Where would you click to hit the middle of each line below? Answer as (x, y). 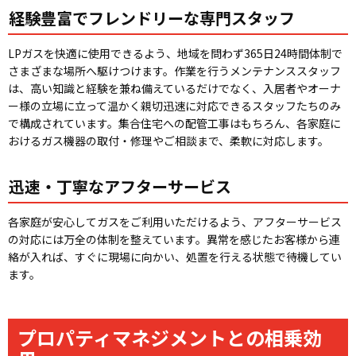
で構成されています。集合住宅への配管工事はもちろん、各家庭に (174, 123)
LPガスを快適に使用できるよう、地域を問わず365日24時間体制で (175, 53)
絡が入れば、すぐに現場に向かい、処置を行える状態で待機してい (175, 256)
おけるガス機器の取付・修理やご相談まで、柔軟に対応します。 (168, 140)
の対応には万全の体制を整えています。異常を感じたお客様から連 (174, 239)
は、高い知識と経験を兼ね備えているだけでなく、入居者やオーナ (174, 88)
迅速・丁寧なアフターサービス (120, 186)
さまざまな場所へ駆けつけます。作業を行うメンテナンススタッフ (174, 70)
